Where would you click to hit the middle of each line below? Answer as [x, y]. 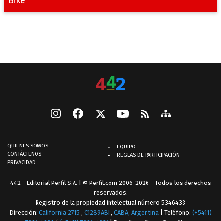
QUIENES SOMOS [28, 146]
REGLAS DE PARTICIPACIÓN [148, 155]
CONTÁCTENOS [24, 154]
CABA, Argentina [136, 213]
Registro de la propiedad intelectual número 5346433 [110, 203]
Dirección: [24, 213]
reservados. [110, 193]
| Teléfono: [176, 213]
